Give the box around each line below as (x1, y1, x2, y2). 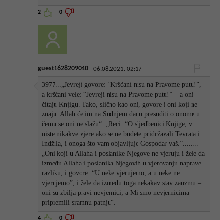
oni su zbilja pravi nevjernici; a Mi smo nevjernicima (42, 189, 190, 196)
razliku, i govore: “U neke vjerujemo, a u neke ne (42, 169, 180, 177)
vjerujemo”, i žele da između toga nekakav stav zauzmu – (42, 179, 202, 187)
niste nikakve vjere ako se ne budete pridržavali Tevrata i (42, 130, 200, 137)
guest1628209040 (38, 64, 89, 72)
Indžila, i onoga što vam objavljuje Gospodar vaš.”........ (42, 139, 199, 147)
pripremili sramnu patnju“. (42, 198, 116, 206)
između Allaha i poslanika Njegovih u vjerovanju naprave (42, 159, 202, 167)
